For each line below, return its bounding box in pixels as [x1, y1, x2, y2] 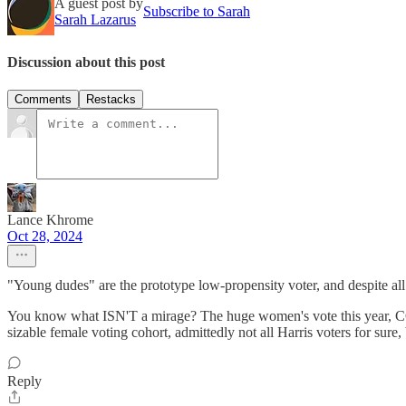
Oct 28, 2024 [7, 228, 82, 245]
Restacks [86, 92, 136, 107]
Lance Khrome [7, 212, 93, 228]
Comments [14, 92, 72, 107]
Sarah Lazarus [54, 11, 136, 27]
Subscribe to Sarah [143, 3, 250, 19]
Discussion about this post [7, 53, 165, 70]
